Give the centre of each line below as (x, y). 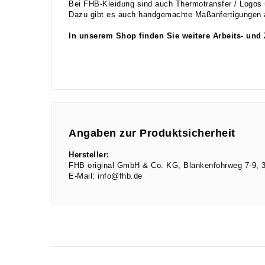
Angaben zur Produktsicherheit (152, 133)
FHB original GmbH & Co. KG (123, 166)
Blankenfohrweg (214, 166)
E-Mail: (82, 177)
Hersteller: (89, 155)
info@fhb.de (120, 177)
